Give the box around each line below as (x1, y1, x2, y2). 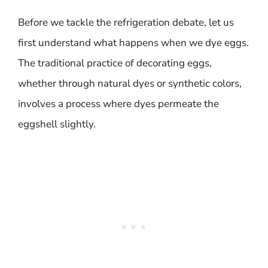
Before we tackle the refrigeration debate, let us (18, 16, 234, 29)
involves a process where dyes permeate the (18, 97, 219, 111)
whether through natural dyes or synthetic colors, (18, 77, 242, 90)
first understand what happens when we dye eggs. (18, 36, 249, 50)
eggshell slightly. (18, 117, 96, 131)
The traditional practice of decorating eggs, (18, 56, 212, 70)
